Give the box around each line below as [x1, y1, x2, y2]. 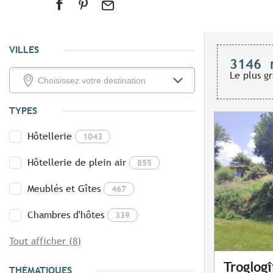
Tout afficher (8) [9, 235, 81, 247]
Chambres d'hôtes [27, 209, 104, 221]
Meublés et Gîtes [27, 183, 101, 195]
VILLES [9, 44, 39, 56]
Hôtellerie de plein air [27, 157, 126, 169]
